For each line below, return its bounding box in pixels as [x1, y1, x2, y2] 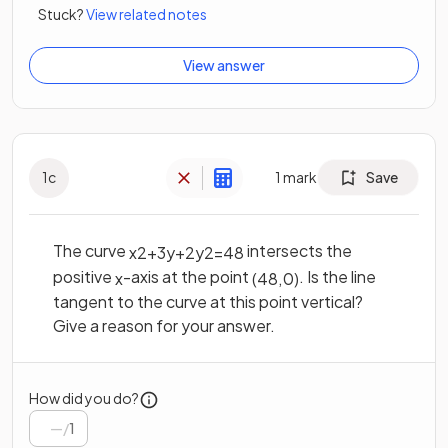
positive [53, 265, 115, 287]
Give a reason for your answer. [53, 315, 275, 337]
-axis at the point [123, 265, 252, 287]
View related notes [86, 4, 207, 23]
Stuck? [38, 4, 84, 23]
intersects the [244, 239, 352, 261]
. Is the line [299, 265, 376, 287]
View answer [183, 55, 265, 74]
